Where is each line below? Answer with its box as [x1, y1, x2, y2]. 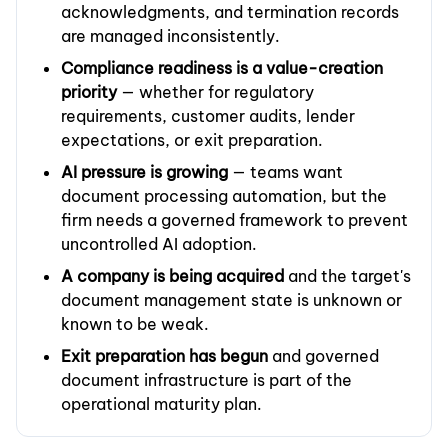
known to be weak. [61, 314, 209, 335]
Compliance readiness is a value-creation [61, 58, 383, 79]
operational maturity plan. [61, 394, 262, 415]
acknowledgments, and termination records [61, 2, 399, 23]
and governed [268, 346, 379, 367]
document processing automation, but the [61, 186, 387, 207]
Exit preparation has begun [61, 346, 268, 367]
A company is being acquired [61, 266, 284, 287]
